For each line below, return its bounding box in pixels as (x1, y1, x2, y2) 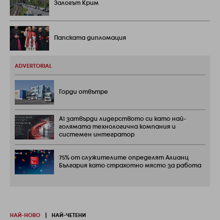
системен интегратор (59, 132, 135, 138)
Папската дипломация (54, 35, 126, 41)
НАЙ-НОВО (10, 213, 40, 219)
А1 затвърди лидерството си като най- (59, 116, 186, 122)
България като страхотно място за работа (59, 163, 201, 169)
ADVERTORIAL (15, 64, 52, 69)
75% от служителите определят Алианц (59, 155, 189, 161)
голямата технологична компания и (59, 124, 176, 130)
